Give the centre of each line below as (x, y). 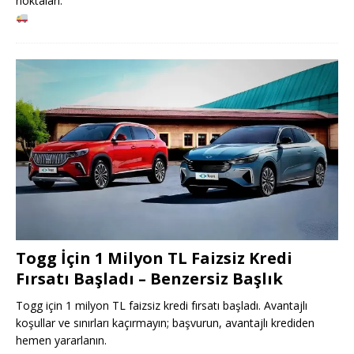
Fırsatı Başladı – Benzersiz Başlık (149, 278)
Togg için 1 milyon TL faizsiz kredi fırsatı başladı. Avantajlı (162, 305)
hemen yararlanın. (61, 340)
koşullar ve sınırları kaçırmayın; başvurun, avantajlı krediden (165, 322)
